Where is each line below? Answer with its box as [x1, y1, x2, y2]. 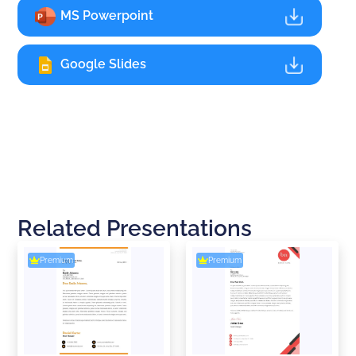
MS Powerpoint [57, 7, 154, 23]
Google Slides [57, 56, 147, 72]
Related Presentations [17, 215, 253, 242]
